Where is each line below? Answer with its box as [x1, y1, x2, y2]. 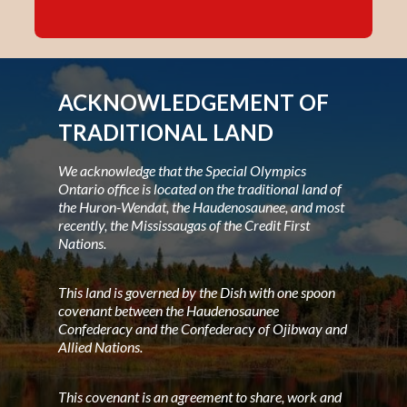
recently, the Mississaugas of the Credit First [58, 215, 310, 233]
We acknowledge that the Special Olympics [58, 161, 306, 179]
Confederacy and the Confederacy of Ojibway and [58, 320, 347, 338]
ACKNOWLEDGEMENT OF [58, 88, 329, 115]
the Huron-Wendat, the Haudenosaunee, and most [58, 197, 344, 215]
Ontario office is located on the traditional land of [58, 179, 342, 197]
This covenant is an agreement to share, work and [58, 387, 342, 405]
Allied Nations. [58, 338, 143, 356]
